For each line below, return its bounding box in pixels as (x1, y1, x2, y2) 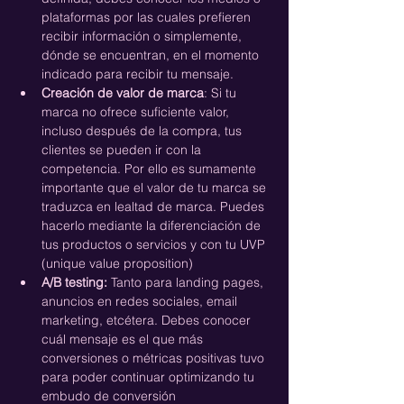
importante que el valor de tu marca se (41, 179, 270, 196)
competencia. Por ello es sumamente (41, 160, 260, 177)
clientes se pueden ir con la (41, 141, 205, 158)
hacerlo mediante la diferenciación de (41, 216, 264, 234)
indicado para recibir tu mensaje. (41, 65, 237, 82)
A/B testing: (41, 273, 107, 290)
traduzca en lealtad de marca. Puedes (41, 197, 268, 215)
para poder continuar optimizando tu (41, 368, 258, 385)
